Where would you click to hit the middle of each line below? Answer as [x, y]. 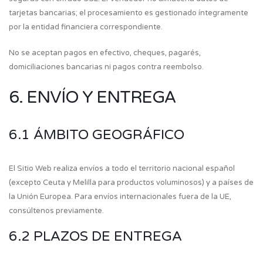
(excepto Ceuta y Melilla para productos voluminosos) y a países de [131, 183]
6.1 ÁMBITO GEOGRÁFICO [97, 135]
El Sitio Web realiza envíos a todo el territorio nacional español [122, 168]
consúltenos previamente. [56, 211]
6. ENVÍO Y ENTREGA [92, 97]
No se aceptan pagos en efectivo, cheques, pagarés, [105, 53]
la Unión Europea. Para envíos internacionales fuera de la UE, [120, 197]
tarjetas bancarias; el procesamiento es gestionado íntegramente [129, 13]
